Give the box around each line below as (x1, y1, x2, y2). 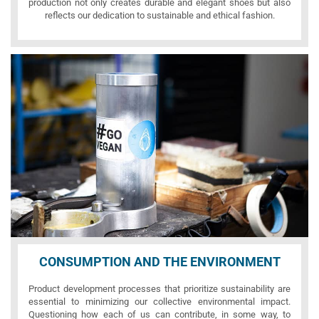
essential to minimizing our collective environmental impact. (28, 296, 291, 308)
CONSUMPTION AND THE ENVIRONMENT (38, 254, 281, 270)
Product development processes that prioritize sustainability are (28, 283, 291, 295)
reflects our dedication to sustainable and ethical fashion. (44, 9, 275, 21)
